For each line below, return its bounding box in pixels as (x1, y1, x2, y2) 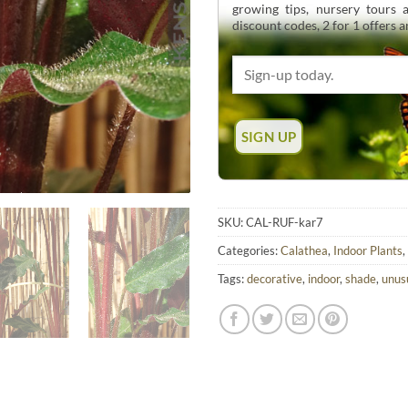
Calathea (280, 243, 328, 259)
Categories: (218, 243, 280, 259)
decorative (247, 271, 302, 287)
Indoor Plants (333, 243, 403, 259)
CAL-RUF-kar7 (246, 215, 323, 230)
